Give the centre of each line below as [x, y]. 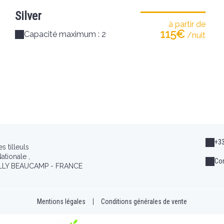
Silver [28, 16]
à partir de [187, 24]
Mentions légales [61, 201]
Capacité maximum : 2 [65, 34]
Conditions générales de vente [144, 201]
